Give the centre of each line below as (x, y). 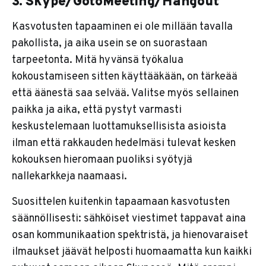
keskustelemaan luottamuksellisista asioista (119, 127)
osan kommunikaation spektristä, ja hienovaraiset (130, 236)
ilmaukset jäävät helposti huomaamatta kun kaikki (132, 252)
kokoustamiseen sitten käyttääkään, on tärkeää (125, 77)
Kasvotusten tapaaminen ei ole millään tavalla (122, 27)
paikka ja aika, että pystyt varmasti (97, 110)
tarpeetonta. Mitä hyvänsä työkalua (98, 61)
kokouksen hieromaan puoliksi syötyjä (102, 160)
